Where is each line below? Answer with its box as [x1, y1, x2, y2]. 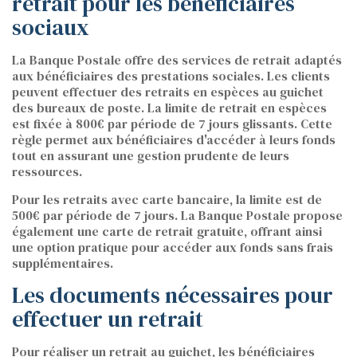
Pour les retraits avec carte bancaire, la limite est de [12, 190, 322, 209]
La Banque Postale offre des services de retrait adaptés [12, 51, 342, 69]
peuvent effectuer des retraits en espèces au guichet [12, 83, 324, 101]
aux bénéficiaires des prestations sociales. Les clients [12, 67, 330, 85]
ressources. [12, 163, 82, 181]
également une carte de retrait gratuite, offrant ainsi [12, 222, 322, 241]
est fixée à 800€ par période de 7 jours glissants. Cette [12, 115, 332, 133]
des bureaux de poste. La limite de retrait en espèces [12, 99, 327, 117]
